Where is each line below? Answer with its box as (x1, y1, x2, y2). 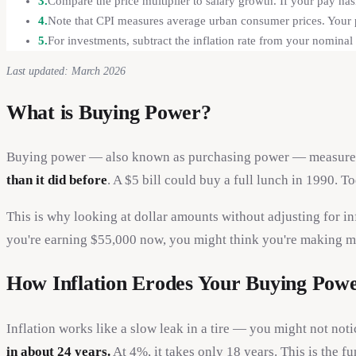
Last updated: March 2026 (6, 65, 126, 77)
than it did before (6, 172, 107, 188)
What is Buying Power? (6, 101, 211, 125)
